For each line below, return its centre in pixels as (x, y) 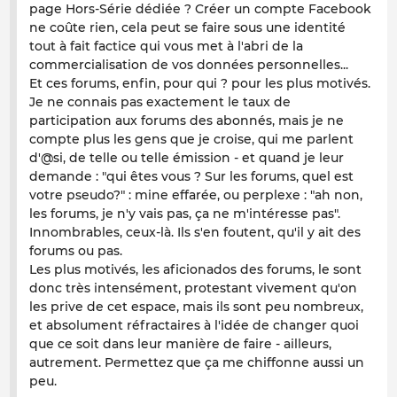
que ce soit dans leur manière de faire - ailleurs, (180, 344)
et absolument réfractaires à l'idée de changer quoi (194, 326)
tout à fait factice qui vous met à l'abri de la (166, 47)
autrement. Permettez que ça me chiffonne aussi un (197, 363)
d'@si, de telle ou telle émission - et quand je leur (187, 158)
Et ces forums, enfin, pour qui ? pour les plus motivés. (200, 84)
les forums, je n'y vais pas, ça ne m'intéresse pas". (185, 214)
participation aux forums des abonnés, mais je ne (187, 121)
